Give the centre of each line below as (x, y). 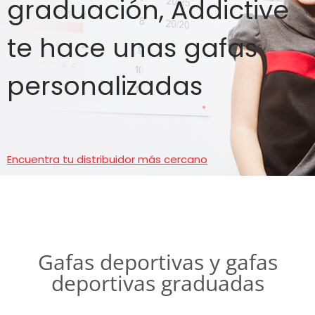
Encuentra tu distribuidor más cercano (107, 159)
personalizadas (105, 86)
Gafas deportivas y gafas (157, 262)
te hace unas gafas (132, 48)
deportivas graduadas (157, 283)
